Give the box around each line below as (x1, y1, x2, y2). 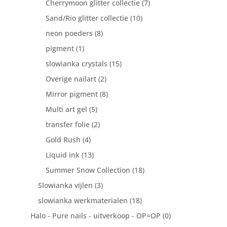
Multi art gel (45, 104, 87, 115)
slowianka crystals (45, 59, 107, 69)
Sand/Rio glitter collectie (45, 13, 128, 23)
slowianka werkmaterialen (37, 196, 128, 206)
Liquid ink (45, 150, 80, 160)
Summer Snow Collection (45, 165, 130, 175)
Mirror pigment (45, 89, 98, 99)
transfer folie (45, 120, 90, 130)
